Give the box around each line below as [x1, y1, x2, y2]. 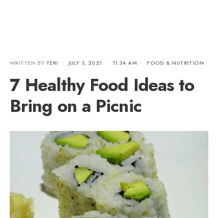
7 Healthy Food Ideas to [10, 73, 195, 97]
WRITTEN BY [10, 59, 46, 67]
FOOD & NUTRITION [147, 59, 204, 67]
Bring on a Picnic [10, 93, 142, 118]
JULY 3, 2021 [68, 59, 102, 67]
